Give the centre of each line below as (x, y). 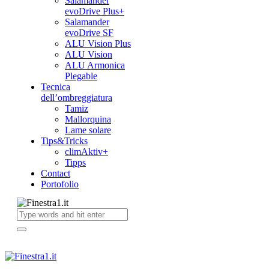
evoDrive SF (89, 33)
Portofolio (60, 184)
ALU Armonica (95, 65)
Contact (56, 173)
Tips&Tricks (64, 141)
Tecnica (56, 87)
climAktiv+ (86, 152)
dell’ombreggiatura (77, 98)
